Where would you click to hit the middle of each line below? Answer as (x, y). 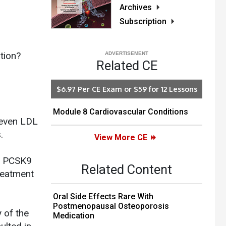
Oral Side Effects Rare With (103, 197)
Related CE (127, 66)
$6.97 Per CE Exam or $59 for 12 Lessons (127, 89)
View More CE (121, 138)
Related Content (127, 170)
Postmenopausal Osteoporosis (111, 206)
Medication (74, 216)
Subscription (143, 22)
